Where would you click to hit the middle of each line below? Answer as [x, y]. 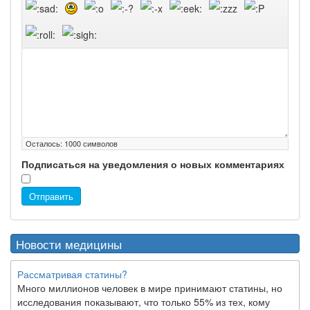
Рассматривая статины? [72, 274]
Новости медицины [69, 244]
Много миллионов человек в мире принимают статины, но [150, 288]
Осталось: [45, 144]
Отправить [51, 197]
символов [99, 144]
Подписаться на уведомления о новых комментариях [153, 164]
